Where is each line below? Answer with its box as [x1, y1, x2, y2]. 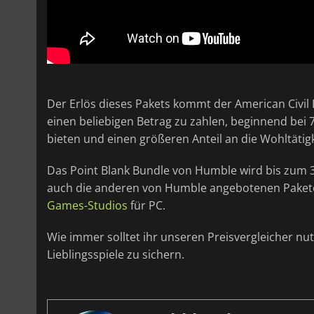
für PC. [128, 197, 165, 213]
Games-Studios [47, 197, 128, 213]
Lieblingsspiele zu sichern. [47, 246, 184, 262]
